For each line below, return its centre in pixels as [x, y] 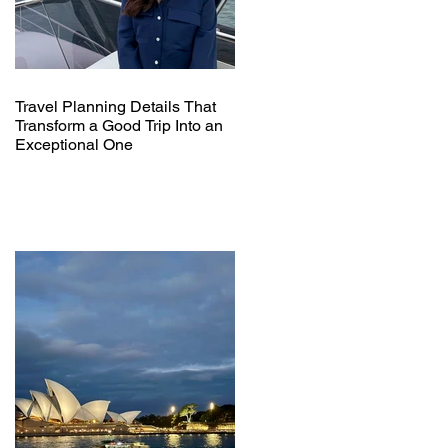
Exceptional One [74, 144]
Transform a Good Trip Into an [119, 125]
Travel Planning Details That [115, 106]
